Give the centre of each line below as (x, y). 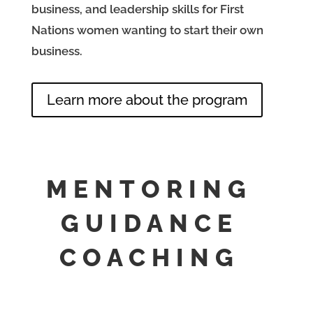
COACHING (149, 258)
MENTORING (150, 189)
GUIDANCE (149, 224)
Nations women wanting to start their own (147, 30)
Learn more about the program (147, 100)
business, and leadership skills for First (137, 9)
